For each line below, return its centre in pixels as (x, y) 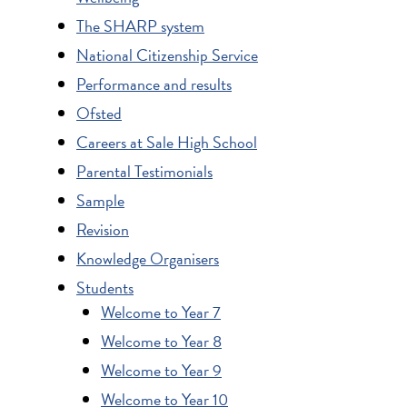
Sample (100, 200)
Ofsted (99, 113)
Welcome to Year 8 (161, 341)
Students (105, 287)
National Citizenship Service (167, 55)
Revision (103, 229)
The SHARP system (140, 25)
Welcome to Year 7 (161, 312)
